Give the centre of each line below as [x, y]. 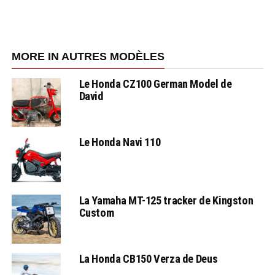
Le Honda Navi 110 [120, 142]
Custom [96, 213]
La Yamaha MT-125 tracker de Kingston [166, 201]
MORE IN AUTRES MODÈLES [88, 57]
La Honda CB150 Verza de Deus [148, 259]
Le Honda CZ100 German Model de [155, 84]
